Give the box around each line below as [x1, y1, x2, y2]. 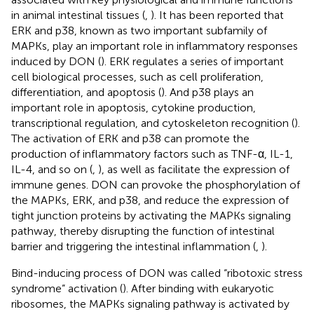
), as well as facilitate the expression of [98, 163, 289, 177]
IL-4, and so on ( [11, 163, 93, 177]
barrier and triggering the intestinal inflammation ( [11, 240, 256, 254]
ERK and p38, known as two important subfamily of [11, 24, 267, 38]
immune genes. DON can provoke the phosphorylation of [11, 178, 300, 192]
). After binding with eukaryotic [123, 282, 274, 296]
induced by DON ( [11, 55, 101, 69]
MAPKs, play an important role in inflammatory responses [11, 39, 298, 53]
